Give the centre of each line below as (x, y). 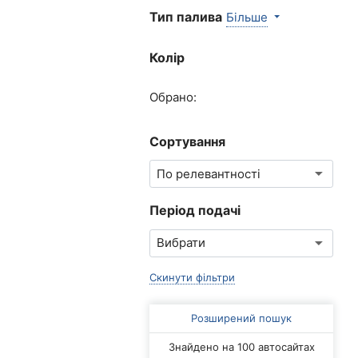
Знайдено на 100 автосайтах (241, 346)
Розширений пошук (241, 318)
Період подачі (195, 211)
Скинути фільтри (192, 277)
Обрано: (173, 97)
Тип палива (186, 16)
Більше (247, 17)
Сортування (187, 142)
